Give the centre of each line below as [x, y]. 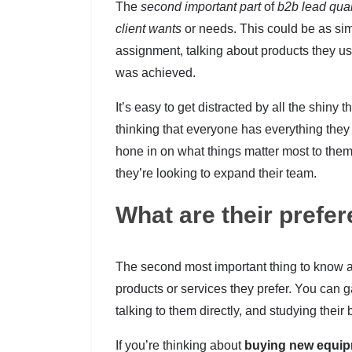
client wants [148, 29]
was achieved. [156, 73]
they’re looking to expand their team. [216, 174]
